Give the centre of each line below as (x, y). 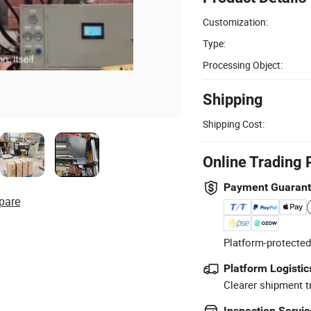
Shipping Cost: (234, 124)
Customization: (235, 22)
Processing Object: (243, 65)
